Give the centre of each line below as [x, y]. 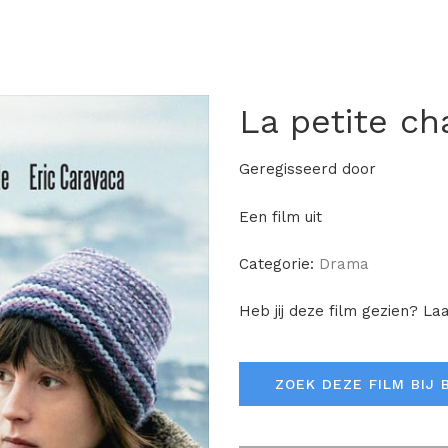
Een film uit [280, 217]
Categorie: [279, 264]
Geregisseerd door [307, 169]
